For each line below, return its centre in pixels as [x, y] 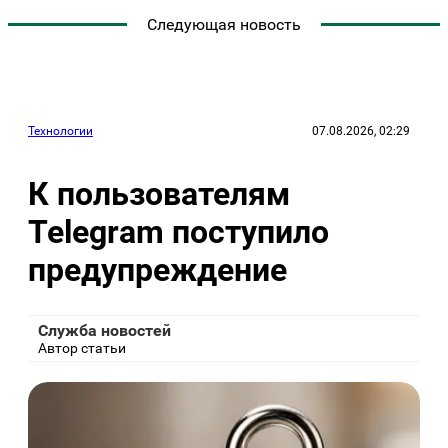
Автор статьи [82, 348]
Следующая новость [224, 25]
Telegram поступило [178, 231]
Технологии [60, 131]
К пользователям [159, 193]
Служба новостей [104, 331]
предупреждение [157, 269]
